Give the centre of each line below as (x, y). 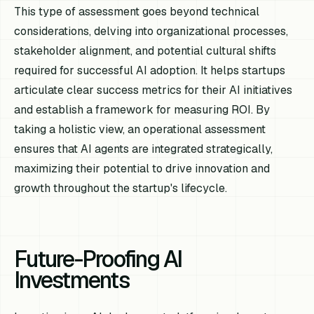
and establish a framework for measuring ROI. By (142, 110)
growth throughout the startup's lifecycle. (121, 189)
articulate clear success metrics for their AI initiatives (153, 90)
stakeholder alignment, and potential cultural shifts (145, 51)
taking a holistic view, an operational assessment (140, 130)
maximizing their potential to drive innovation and (142, 169)
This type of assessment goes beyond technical (137, 12)
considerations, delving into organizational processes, (151, 32)
